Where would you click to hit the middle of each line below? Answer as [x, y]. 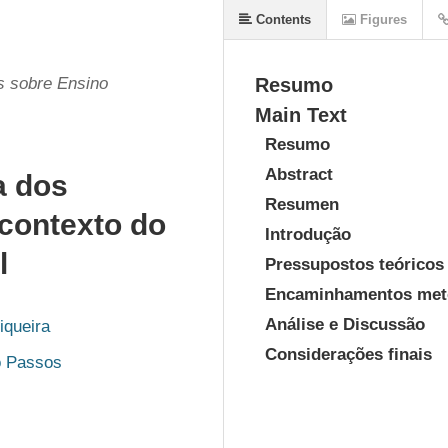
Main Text [301, 115]
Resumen [302, 204]
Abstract [299, 174]
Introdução [308, 234]
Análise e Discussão [345, 324]
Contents [281, 19]
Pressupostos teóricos [354, 264]
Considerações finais [348, 354]
